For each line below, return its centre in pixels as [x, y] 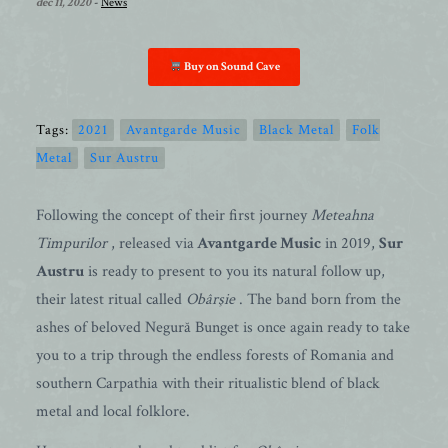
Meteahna [342, 215]
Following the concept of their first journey [173, 215]
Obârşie [212, 299]
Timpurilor [71, 243]
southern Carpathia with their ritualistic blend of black [208, 383]
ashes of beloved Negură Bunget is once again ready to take [223, 327]
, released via [150, 243]
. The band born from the [320, 299]
